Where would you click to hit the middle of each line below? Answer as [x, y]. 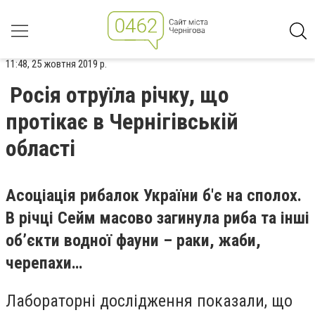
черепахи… [44, 263]
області [40, 148]
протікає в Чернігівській [122, 122]
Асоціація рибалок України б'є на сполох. [154, 195]
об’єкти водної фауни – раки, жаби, [133, 240]
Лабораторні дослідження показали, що [149, 301]
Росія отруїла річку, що [120, 95]
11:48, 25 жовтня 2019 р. [56, 64]
